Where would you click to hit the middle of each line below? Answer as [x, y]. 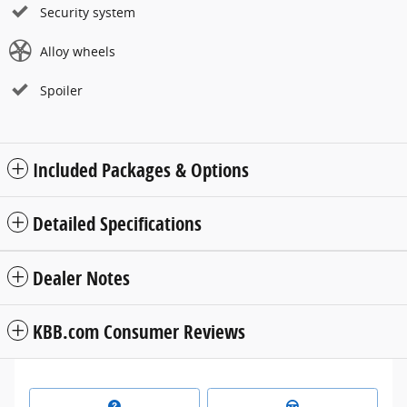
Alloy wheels [78, 51]
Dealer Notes [81, 278]
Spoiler [61, 90]
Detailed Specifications [117, 223]
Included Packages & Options [141, 170]
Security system [88, 12]
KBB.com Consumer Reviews [139, 332]
